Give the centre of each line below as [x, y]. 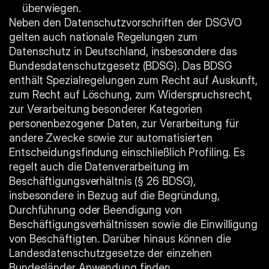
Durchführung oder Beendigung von [95, 210]
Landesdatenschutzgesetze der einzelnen [111, 253]
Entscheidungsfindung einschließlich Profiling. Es [127, 152]
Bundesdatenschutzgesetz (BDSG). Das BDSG [120, 66]
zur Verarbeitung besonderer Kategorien [106, 109]
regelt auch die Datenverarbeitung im [99, 167]
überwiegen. [52, 8]
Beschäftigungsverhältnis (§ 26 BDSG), [103, 181]
